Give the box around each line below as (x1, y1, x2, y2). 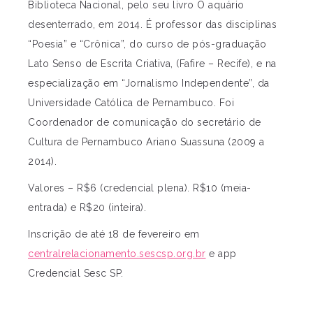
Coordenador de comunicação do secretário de (28, 117, 261, 129)
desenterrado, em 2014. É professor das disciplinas (28, 19, 277, 31)
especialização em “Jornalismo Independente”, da (28, 78, 270, 89)
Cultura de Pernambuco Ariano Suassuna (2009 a (28, 136, 265, 148)
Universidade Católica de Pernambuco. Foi (28, 97, 234, 109)
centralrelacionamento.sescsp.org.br (28, 248, 206, 260)
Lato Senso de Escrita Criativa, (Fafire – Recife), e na (28, 58, 277, 70)
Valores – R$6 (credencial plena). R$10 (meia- (28, 182, 252, 194)
